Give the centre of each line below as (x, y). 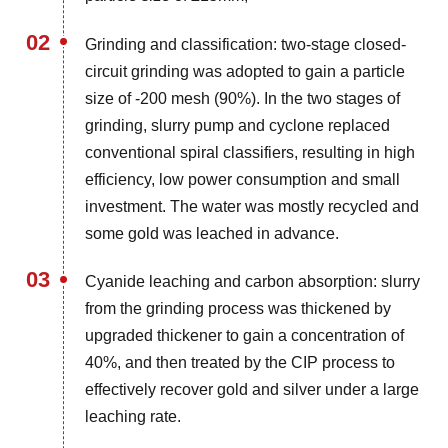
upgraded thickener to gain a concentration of (245, 336)
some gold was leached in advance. (212, 233)
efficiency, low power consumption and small (243, 179)
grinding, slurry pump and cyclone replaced (238, 125)
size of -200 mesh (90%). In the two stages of (243, 98)
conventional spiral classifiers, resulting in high (250, 152)
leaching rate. (133, 417)
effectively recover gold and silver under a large (252, 390)
